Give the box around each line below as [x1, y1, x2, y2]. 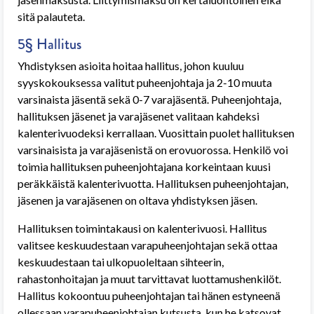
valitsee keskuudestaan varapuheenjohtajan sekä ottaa [18, 238, 278, 252]
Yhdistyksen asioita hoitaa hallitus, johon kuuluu [18, 59, 244, 72]
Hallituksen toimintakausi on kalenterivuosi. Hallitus [18, 221, 267, 235]
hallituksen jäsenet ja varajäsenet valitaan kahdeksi [18, 109, 259, 123]
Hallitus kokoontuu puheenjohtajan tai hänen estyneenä [18, 289, 280, 302]
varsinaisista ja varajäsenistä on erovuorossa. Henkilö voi [18, 143, 288, 156]
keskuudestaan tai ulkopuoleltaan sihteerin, [18, 255, 224, 268]
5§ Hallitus [18, 34, 81, 55]
